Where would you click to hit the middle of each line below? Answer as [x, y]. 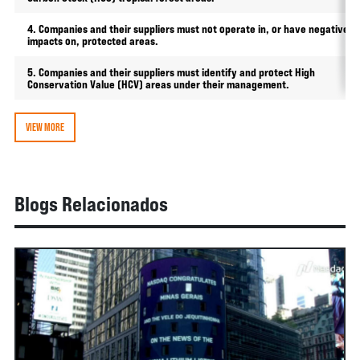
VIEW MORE [45, 127]
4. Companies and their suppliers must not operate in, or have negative [188, 29]
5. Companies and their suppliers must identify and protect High [171, 72]
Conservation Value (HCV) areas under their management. [158, 84]
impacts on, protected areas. [92, 41]
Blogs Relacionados [91, 204]
